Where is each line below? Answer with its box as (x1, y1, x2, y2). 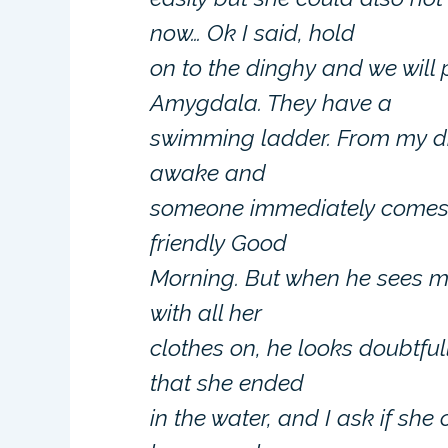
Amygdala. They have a (150, 89, 393, 116)
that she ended (150, 369, 305, 396)
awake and (150, 159, 267, 186)
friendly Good (150, 229, 288, 256)
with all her (150, 299, 263, 326)
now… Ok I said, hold (150, 19, 356, 46)
